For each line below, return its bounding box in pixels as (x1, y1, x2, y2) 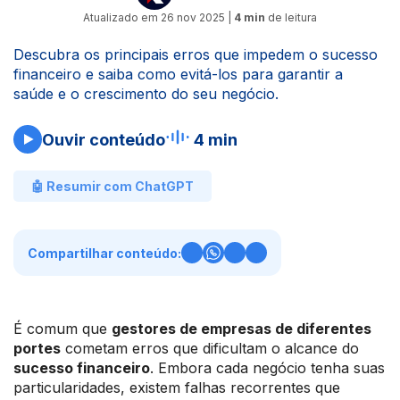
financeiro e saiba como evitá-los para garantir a (13, 65, 343, 83)
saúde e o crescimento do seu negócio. (13, 85, 279, 103)
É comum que (13, 320, 112, 337)
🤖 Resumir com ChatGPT (31, 179, 194, 194)
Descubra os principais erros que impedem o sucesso (13, 46, 378, 63)
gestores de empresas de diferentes (112, 320, 371, 337)
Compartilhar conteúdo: (28, 245, 181, 261)
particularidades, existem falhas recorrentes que (13, 379, 340, 396)
